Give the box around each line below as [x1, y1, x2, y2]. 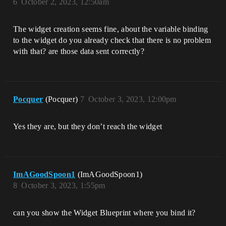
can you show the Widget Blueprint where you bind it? [13, 208, 196, 217]
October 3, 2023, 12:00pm [88, 95, 177, 104]
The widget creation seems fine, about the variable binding [13, 25, 208, 34]
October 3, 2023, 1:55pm [21, 181, 105, 190]
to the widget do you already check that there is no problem [13, 36, 211, 45]
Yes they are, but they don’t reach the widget [13, 122, 162, 131]
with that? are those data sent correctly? [13, 47, 145, 56]
